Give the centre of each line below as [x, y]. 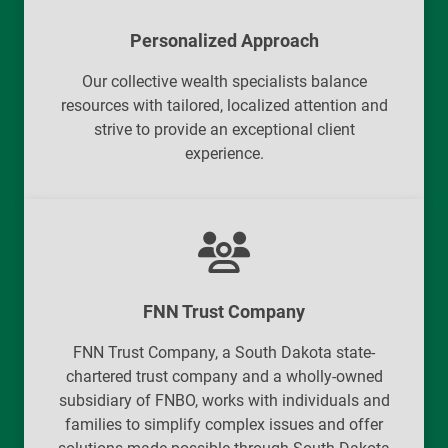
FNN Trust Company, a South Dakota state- [224, 352]
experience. [224, 153]
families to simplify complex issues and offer [224, 424]
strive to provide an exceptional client [224, 129]
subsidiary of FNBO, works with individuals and [224, 400]
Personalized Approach [224, 40]
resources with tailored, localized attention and [224, 105]
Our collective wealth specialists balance [224, 81]
